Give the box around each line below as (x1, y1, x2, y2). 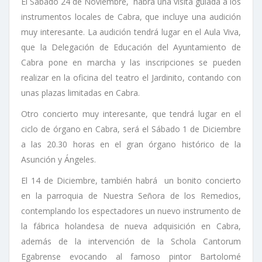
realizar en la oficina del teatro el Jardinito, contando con (21, 71, 241, 83)
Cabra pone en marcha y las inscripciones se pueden (21, 56, 241, 68)
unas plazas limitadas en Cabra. (21, 87, 140, 98)
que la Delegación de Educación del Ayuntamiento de (21, 41, 241, 53)
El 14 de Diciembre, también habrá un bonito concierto (21, 174, 241, 186)
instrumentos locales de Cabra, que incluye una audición (21, 11, 241, 22)
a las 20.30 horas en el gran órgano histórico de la (21, 138, 241, 150)
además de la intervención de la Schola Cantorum (21, 235, 241, 247)
